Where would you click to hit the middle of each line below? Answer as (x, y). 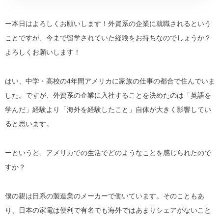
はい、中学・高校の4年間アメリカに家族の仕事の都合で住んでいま (110, 81)
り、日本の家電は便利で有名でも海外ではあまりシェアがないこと (108, 210)
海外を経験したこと (98, 109)
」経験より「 (46, 109)
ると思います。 (29, 124)
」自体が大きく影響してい (170, 109)
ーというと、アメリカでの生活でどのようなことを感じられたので (108, 152)
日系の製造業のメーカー (70, 196)
